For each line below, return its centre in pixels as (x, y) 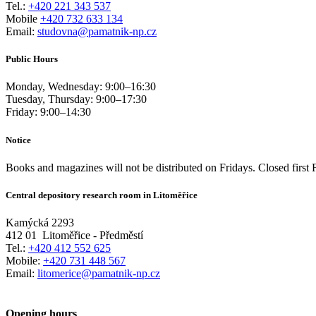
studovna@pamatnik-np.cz (97, 32)
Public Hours (32, 59)
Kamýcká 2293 (40, 223)
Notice (18, 140)
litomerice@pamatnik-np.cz (99, 274)
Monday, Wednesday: (55, 87)
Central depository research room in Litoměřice (102, 195)
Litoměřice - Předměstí (93, 236)
